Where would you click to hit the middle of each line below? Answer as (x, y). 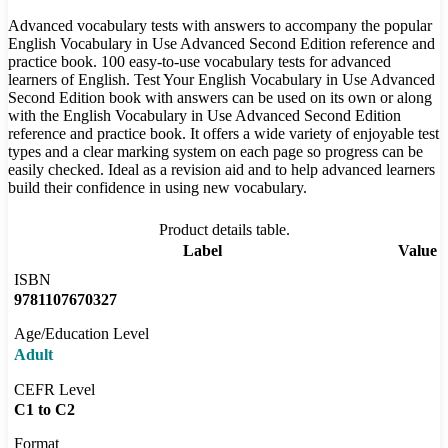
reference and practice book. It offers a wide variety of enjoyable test (223, 134)
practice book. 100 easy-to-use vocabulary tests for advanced (199, 62)
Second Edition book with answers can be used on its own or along (220, 98)
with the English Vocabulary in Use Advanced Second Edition (204, 116)
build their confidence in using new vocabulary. (157, 188)
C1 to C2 (44, 410)
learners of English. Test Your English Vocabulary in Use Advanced (221, 80)
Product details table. (224, 230)
